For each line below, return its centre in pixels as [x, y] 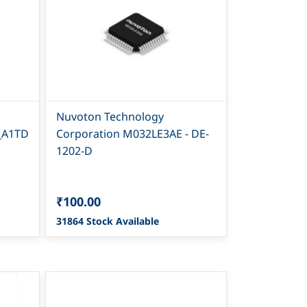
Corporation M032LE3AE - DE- [133, 133]
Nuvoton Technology [110, 116]
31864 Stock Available [108, 221]
